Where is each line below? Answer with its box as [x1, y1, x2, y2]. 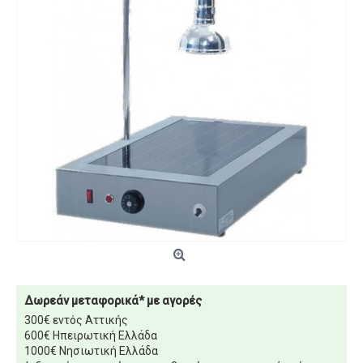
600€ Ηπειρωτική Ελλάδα [24, 329, 157, 342]
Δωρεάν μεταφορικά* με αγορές [24, 294, 202, 307]
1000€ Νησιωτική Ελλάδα [24, 344, 158, 357]
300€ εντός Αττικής [24, 314, 128, 327]
